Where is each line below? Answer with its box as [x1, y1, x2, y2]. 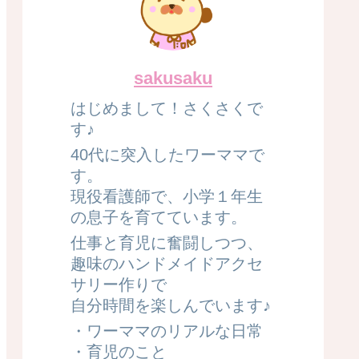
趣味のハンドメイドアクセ [71, 254, 263, 272]
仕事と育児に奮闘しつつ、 [71, 233, 263, 252]
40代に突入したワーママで [71, 145, 264, 163]
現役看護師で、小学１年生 [71, 187, 263, 205]
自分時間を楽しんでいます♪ [71, 296, 271, 314]
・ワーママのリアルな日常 [71, 321, 263, 340]
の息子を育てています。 [71, 208, 247, 226]
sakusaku [134, 68, 212, 88]
